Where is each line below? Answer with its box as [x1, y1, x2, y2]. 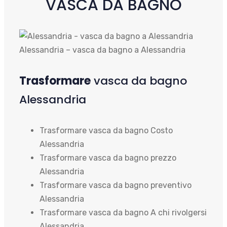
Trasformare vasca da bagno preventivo [40, 180, 192, 191]
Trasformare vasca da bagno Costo [40, 126, 173, 136]
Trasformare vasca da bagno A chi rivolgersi [40, 208, 207, 218]
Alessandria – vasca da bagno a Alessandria [19, 45, 185, 55]
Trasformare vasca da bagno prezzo [40, 153, 176, 163]
